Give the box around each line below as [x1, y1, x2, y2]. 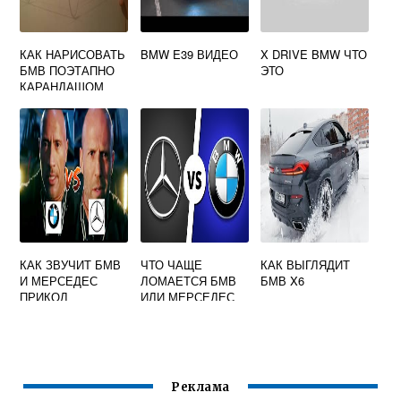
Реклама [171, 380, 230, 396]
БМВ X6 [260, 272, 305, 289]
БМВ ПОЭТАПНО [20, 62, 115, 79]
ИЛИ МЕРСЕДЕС [140, 288, 235, 305]
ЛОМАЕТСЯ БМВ [140, 272, 236, 289]
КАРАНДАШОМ [20, 78, 105, 95]
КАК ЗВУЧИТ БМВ [20, 256, 122, 273]
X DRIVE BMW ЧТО [260, 46, 368, 63]
